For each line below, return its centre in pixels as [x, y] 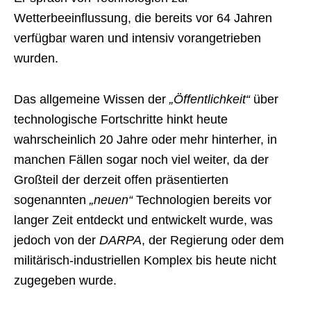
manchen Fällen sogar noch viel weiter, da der [141, 160]
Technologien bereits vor [202, 200]
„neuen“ [109, 200]
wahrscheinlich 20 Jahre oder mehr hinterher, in [145, 140]
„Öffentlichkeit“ [208, 100]
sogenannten [50, 200]
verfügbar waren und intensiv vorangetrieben [137, 39]
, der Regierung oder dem [213, 241]
